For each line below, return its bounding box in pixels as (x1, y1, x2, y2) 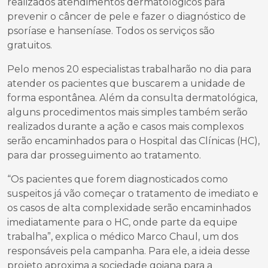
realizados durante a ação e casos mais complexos (7, 121, 243, 132)
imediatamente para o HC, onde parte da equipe (7, 217, 237, 228)
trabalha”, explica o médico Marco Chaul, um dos (7, 231, 238, 242)
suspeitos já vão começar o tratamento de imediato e (7, 188, 258, 199)
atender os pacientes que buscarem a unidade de (7, 78, 245, 89)
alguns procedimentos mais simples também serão (7, 106, 248, 118)
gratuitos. (7, 39, 52, 51)
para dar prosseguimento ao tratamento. (7, 150, 201, 161)
